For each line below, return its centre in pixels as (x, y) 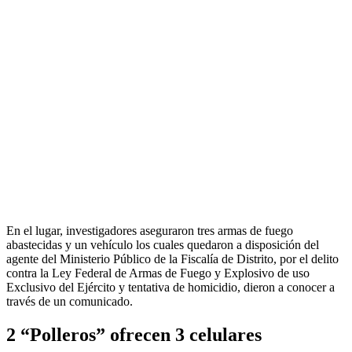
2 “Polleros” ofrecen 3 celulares (134, 334)
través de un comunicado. (70, 301)
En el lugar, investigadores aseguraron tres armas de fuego (150, 230)
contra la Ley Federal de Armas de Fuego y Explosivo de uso (158, 273)
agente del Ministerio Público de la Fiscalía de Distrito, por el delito (172, 258)
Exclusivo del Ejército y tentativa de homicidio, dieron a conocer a (170, 287)
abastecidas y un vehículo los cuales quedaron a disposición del (163, 244)
